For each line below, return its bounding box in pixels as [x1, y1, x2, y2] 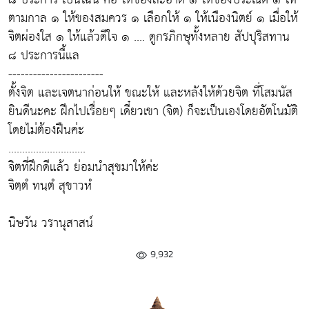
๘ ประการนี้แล [8, 44, 79, 67]
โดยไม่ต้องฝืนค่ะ [8, 119, 84, 141]
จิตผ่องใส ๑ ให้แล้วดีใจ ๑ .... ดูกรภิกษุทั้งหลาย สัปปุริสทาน [8, 26, 290, 48]
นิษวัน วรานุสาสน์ [8, 212, 93, 235]
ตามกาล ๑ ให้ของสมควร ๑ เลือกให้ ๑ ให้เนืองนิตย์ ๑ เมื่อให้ [8, 7, 298, 30]
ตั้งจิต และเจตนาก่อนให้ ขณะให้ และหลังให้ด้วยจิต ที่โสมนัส [8, 81, 292, 104]
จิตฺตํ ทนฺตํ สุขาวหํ [8, 175, 92, 197]
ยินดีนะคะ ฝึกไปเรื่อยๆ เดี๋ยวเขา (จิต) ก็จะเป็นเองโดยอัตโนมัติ [8, 100, 298, 123]
